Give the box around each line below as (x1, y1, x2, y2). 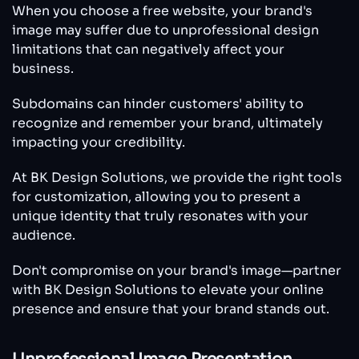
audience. (12, 227, 75, 244)
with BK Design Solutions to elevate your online (12, 281, 324, 299)
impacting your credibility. (12, 134, 185, 151)
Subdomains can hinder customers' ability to (12, 95, 304, 113)
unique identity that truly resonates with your (12, 208, 309, 225)
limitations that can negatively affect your (12, 41, 284, 58)
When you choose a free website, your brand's (12, 2, 313, 20)
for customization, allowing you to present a (12, 188, 301, 206)
